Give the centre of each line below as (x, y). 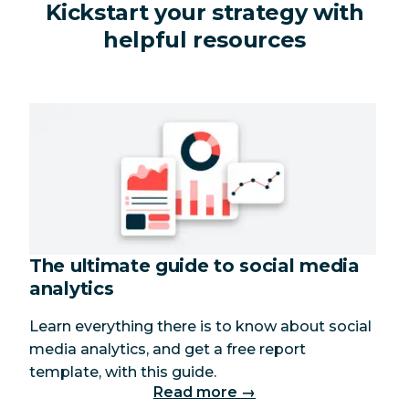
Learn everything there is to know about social (200, 326)
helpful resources (204, 40)
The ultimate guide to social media (194, 265)
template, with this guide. (123, 372)
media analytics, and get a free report (168, 349)
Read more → (204, 392)
